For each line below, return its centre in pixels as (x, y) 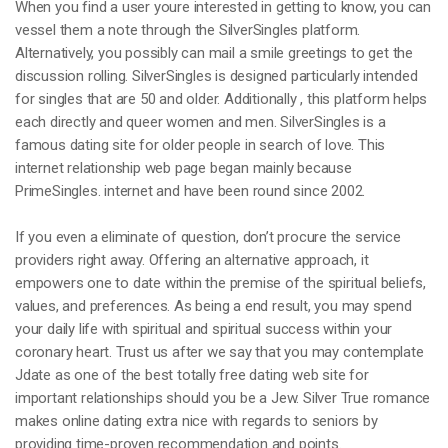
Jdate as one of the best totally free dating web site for (192, 375)
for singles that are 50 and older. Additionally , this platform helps (221, 99)
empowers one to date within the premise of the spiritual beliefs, (220, 283)
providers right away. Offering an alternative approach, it (192, 260)
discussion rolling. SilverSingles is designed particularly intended (216, 76)
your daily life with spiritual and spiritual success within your (204, 329)
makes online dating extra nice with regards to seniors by (196, 421)
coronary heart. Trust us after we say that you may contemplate (219, 352)
